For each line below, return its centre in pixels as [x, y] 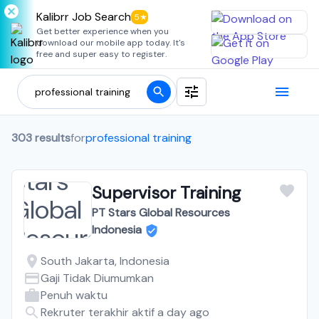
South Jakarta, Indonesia [105, 261]
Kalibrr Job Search [84, 17]
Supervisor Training [166, 193]
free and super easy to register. [101, 54]
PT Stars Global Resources [161, 213]
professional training [138, 138]
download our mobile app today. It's [111, 43]
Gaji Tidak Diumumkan [97, 278]
